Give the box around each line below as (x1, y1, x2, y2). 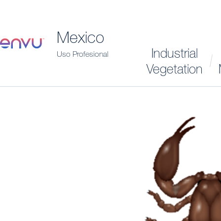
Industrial (151, 45, 198, 61)
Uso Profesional (57, 49, 109, 58)
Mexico (57, 27, 104, 46)
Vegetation (147, 61, 203, 76)
